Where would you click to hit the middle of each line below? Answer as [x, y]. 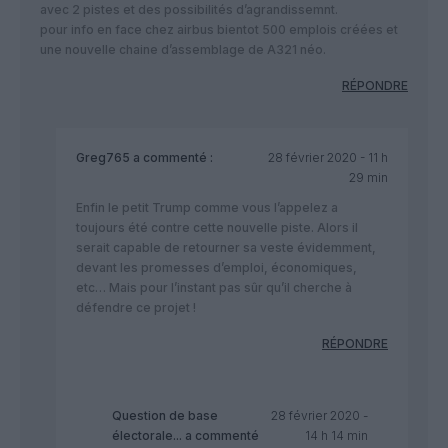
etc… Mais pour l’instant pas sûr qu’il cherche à [214, 288]
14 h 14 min [336, 436]
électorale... [147, 436]
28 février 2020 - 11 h [327, 158]
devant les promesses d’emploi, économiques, [216, 268]
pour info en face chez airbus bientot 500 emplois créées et [219, 30]
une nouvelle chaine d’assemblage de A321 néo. [183, 50]
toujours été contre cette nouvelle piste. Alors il [217, 228]
